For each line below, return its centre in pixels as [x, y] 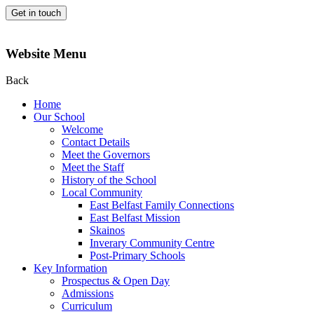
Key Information [70, 268]
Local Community [102, 193]
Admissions [88, 294]
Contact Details [96, 142]
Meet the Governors [106, 155]
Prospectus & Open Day [116, 281]
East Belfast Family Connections [162, 205]
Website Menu [46, 53]
